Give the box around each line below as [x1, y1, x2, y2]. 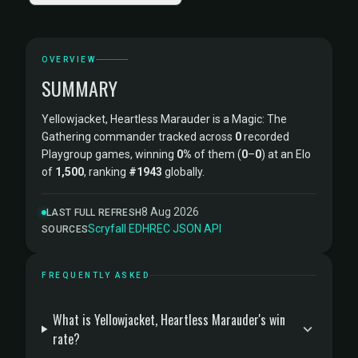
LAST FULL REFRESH [46, 206, 142, 218]
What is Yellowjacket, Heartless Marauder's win [53, 310, 286, 329]
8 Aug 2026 [141, 205, 200, 218]
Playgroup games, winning [42, 148, 177, 161]
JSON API [173, 222, 222, 235]
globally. [162, 165, 205, 178]
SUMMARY [42, 74, 117, 102]
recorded [241, 130, 289, 143]
